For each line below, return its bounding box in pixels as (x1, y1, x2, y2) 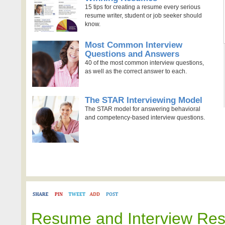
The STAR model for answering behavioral (84, 105, 200, 113)
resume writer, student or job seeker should (84, 12, 202, 20)
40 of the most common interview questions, (84, 59, 204, 66)
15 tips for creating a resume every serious (84, 4, 200, 11)
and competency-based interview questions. (84, 114, 205, 122)
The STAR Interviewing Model (84, 95, 202, 105)
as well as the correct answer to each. (84, 67, 187, 75)
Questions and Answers (84, 49, 179, 59)
